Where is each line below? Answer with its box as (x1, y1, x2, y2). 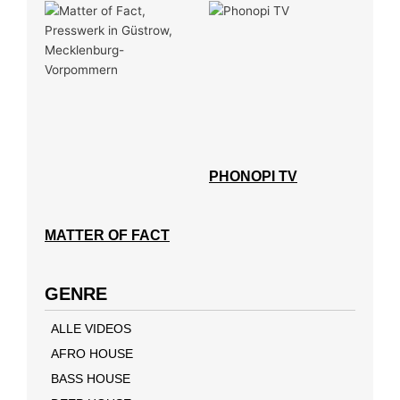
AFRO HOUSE (51, 346, 133, 361)
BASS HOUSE (51, 371, 130, 386)
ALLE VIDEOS (51, 321, 131, 336)
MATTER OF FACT (45, 227, 170, 243)
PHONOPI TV (209, 168, 297, 184)
